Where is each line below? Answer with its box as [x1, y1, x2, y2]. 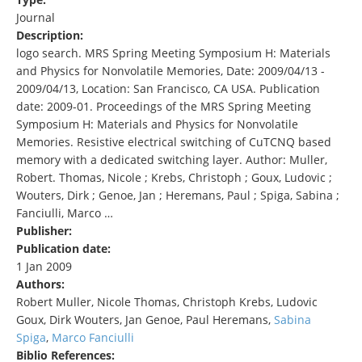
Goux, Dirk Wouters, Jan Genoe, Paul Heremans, [16, 312, 274, 328]
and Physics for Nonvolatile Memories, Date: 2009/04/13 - [16, 63, 325, 79]
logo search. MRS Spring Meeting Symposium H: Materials [16, 45, 330, 61]
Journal [16, 10, 55, 26]
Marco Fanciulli [52, 330, 134, 346]
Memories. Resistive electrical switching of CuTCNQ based [16, 134, 331, 150]
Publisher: [16, 223, 75, 239]
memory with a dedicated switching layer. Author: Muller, [16, 152, 327, 168]
